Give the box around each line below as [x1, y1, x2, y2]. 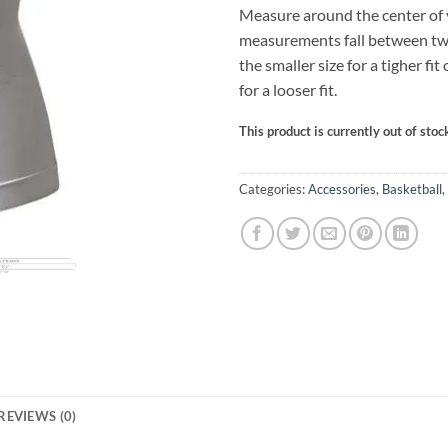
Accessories [308, 180, 376, 197]
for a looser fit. [239, 80, 337, 100]
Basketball [382, 180, 442, 197]
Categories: [239, 180, 308, 197]
